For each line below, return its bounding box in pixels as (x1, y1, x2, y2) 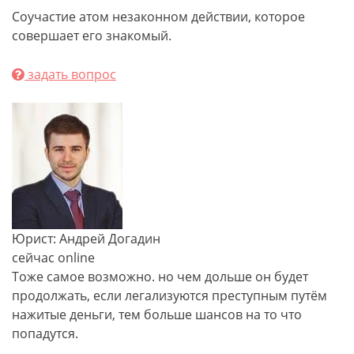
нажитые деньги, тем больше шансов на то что (12, 306, 302, 323)
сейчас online (12, 249, 95, 266)
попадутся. (12, 325, 78, 342)
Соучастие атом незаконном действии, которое (12, 8, 305, 25)
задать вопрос (24, 66, 116, 83)
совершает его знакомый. (12, 27, 171, 44)
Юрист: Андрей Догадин (12, 230, 160, 247)
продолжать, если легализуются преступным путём (12, 287, 327, 304)
